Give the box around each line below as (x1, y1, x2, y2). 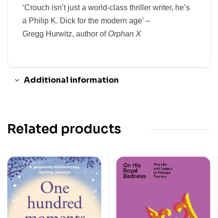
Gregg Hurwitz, (22, 30, 76, 38)
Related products (7, 121, 121, 138)
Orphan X (108, 30, 141, 38)
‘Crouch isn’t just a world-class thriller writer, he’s (22, 3, 190, 12)
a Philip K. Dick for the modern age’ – (22, 17, 152, 25)
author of (76, 30, 108, 38)
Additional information (24, 75, 119, 86)
